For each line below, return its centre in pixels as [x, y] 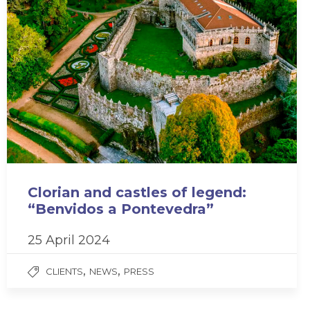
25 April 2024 [69, 240]
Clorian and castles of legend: [137, 192]
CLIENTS [64, 271]
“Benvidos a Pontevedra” [121, 209]
